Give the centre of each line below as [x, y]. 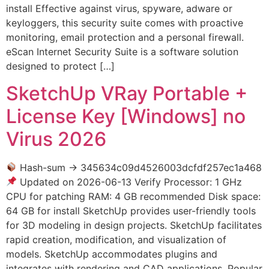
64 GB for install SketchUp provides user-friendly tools [131, 210]
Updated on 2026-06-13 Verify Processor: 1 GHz [130, 182]
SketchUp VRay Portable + [127, 93]
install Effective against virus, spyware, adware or [119, 9]
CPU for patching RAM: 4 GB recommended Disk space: [133, 196]
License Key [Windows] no [126, 116]
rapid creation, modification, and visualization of [116, 239]
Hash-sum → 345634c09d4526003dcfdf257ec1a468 [140, 167]
